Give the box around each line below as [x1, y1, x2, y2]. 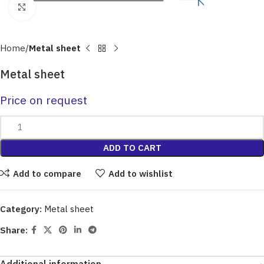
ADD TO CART [103, 142, 161, 153]
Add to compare [12, 167, 81, 179]
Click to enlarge [35, 2, 95, 13]
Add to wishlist [108, 167, 173, 179]
